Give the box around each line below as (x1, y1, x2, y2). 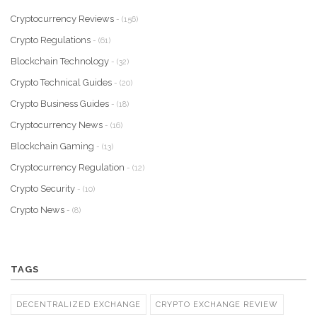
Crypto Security (11, 183, 77, 195)
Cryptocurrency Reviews (11, 13, 116, 25)
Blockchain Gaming (11, 141, 96, 152)
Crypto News (11, 204, 67, 216)
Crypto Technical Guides (11, 77, 114, 88)
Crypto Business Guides (11, 98, 111, 110)
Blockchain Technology (11, 56, 111, 67)
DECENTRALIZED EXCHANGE (16, 300, 141, 310)
